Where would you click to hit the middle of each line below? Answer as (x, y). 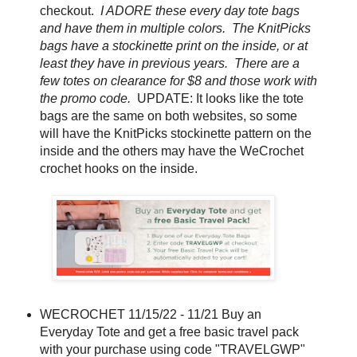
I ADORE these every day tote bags (200, 10)
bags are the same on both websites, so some (168, 116)
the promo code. (88, 98)
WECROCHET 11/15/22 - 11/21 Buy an (150, 314)
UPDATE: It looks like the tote (220, 98)
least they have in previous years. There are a (169, 63)
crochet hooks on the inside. (120, 168)
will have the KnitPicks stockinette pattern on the (175, 133)
